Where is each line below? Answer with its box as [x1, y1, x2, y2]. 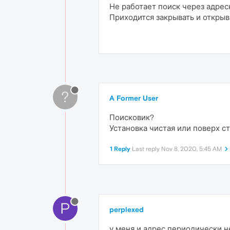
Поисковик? [109, 113, 154, 122]
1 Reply [110, 145, 130, 152]
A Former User [109, 94, 158, 102]
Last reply [132, 145, 161, 152]
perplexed [109, 205, 144, 214]
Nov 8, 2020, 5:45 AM [161, 145, 222, 152]
